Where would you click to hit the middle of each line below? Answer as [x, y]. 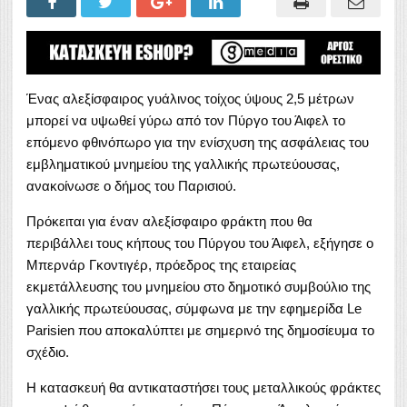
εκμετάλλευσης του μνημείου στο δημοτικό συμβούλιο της [199, 286]
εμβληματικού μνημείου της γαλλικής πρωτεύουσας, [183, 164]
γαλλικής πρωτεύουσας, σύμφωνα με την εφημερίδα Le [194, 308]
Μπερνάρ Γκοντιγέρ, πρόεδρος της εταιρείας [161, 264]
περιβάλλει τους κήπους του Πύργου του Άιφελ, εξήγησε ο [200, 243]
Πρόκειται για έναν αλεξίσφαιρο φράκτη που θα [169, 221]
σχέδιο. [48, 352]
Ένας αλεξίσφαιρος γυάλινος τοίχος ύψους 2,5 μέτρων [190, 98]
